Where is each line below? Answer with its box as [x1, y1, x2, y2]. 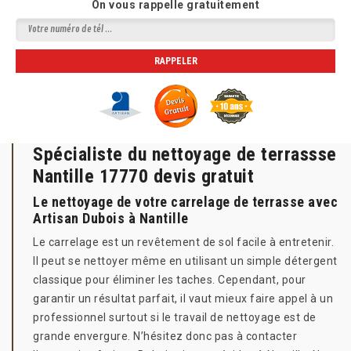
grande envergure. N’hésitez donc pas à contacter [33, 330, 297, 342]
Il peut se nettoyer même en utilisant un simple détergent [33, 255, 338, 267]
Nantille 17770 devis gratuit [33, 165, 254, 187]
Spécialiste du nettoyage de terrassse [33, 143, 337, 165]
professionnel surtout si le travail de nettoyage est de [33, 311, 317, 324]
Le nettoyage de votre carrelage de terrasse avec [33, 194, 338, 210]
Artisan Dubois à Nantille [33, 210, 189, 226]
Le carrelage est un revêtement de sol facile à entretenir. [33, 236, 334, 248]
